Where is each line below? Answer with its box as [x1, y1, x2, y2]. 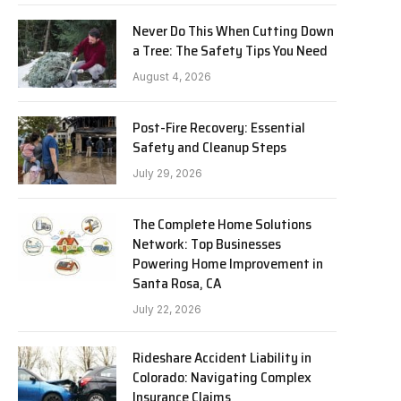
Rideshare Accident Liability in [132, 346, 311, 369]
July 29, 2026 [132, 166, 202, 180]
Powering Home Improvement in [132, 252, 323, 275]
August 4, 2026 [132, 70, 211, 83]
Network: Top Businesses [132, 233, 281, 255]
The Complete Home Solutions [132, 213, 311, 235]
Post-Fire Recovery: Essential [132, 116, 305, 139]
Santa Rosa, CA [132, 272, 221, 294]
